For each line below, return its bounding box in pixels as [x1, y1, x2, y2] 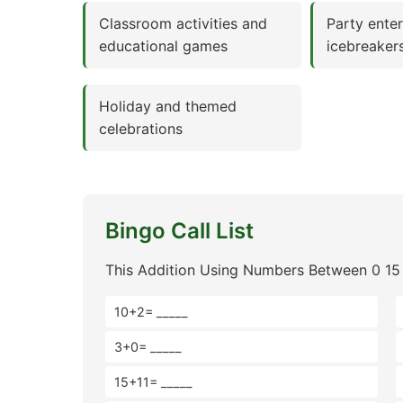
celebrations [99, 120, 183, 138]
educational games [99, 37, 228, 55]
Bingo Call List [105, 218, 254, 244]
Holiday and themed [99, 97, 237, 115]
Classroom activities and [99, 14, 267, 32]
